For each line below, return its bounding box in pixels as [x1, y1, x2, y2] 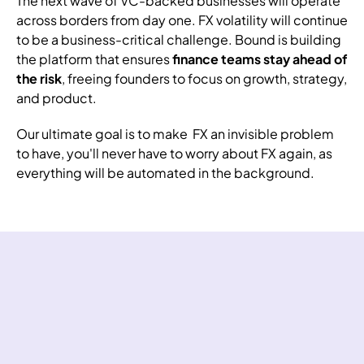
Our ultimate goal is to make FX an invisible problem [16, 125, 334, 142]
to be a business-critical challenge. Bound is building [16, 31, 341, 48]
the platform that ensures [16, 50, 172, 67]
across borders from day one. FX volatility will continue [16, 11, 348, 28]
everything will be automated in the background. [16, 164, 314, 181]
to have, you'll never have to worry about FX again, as [16, 145, 332, 162]
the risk [16, 70, 62, 87]
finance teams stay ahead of [172, 50, 348, 67]
